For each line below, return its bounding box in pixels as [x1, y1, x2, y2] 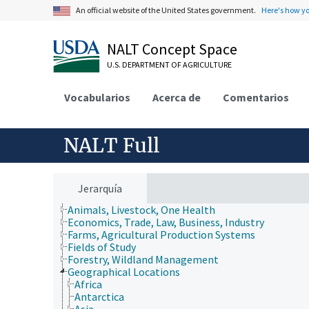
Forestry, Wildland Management [68, 252, 219, 266]
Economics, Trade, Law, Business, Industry [68, 215, 264, 229]
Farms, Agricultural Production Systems [68, 227, 255, 241]
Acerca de [152, 90, 201, 104]
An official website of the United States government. [76, 5, 257, 15]
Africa [74, 277, 102, 291]
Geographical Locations [68, 264, 180, 279]
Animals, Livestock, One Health [68, 202, 215, 217]
